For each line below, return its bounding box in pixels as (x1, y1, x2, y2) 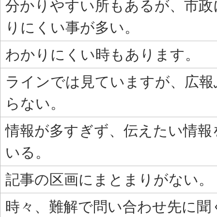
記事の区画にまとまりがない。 (5, 171, 213, 187)
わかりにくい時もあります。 (5, 46, 200, 62)
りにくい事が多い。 (5, 19, 139, 35)
